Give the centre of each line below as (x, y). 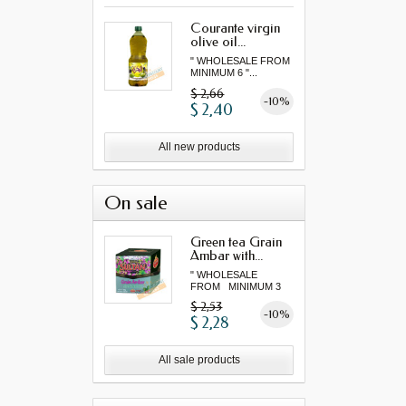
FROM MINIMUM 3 (236, 286)
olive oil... (218, 42)
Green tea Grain (237, 242)
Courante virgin (236, 29)
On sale (136, 203)
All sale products (199, 360)
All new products (199, 146)
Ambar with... (227, 255)
